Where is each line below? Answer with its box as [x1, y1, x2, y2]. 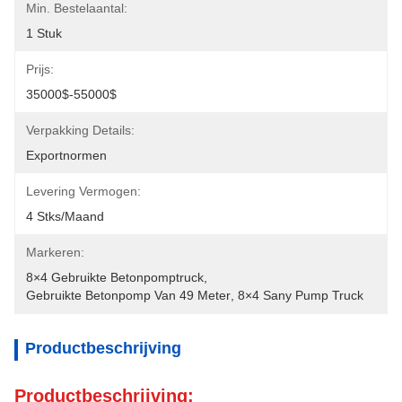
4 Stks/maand [26, 209, 104, 223]
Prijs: [26, 62, 54, 76]
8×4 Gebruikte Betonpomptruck [26, 270, 204, 284]
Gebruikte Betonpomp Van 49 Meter [26, 288, 231, 302]
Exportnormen [26, 148, 107, 162]
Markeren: [26, 245, 84, 259]
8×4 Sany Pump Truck [238, 288, 363, 302]
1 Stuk [26, 26, 62, 40]
